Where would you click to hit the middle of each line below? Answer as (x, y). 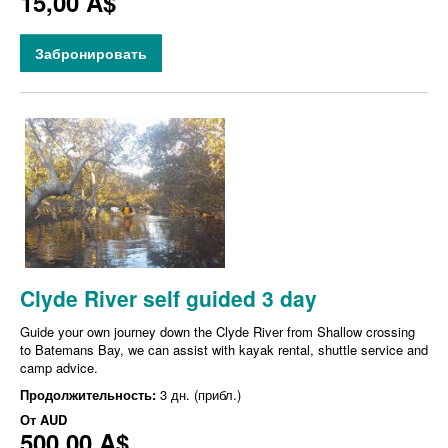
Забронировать (91, 53)
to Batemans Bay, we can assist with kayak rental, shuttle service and (224, 350)
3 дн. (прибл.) (200, 395)
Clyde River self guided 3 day (168, 298)
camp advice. (59, 368)
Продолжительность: (90, 395)
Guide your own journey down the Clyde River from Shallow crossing (217, 332)
